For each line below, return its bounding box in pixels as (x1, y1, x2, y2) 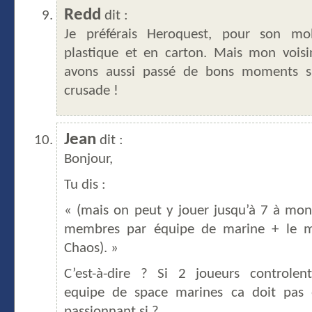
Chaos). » (64, 242, 118, 256)
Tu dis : (64, 178, 106, 193)
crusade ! (64, 84, 118, 99)
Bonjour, (64, 153, 113, 167)
